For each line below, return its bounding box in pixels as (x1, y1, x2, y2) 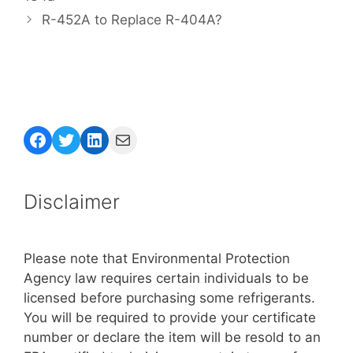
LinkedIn (84, 127, 159, 150)
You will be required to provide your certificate (24, 309, 316, 325)
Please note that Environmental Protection (24, 250, 290, 266)
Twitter (56, 127, 120, 150)
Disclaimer (24, 189, 120, 214)
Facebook (28, 127, 115, 150)
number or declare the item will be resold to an (24, 329, 321, 345)
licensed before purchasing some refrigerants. (24, 289, 315, 306)
